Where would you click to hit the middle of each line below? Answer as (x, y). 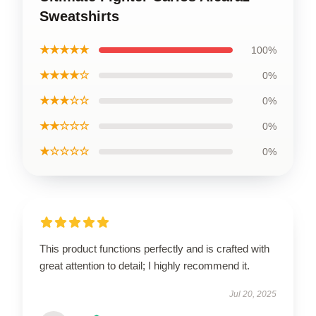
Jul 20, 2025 (253, 294)
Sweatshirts (79, 16)
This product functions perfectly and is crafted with (154, 249)
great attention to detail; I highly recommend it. (145, 266)
